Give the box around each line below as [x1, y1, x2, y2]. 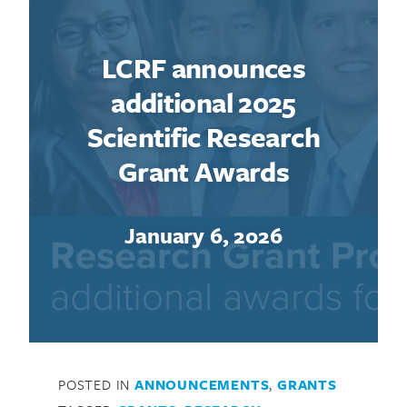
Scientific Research [87, 116, 320, 156]
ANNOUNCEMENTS [134, 373, 270, 394]
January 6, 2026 [124, 219, 283, 251]
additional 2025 [111, 82, 296, 122]
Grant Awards [117, 151, 290, 191]
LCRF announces [101, 47, 306, 87]
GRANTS [277, 373, 337, 394]
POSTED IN [58, 373, 134, 394]
